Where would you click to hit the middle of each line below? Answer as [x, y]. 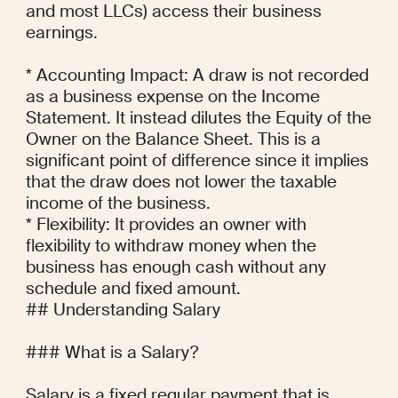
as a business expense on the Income [172, 97]
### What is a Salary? [111, 353]
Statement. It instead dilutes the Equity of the [198, 118]
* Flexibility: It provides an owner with [166, 225]
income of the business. [118, 203]
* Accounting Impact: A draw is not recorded [197, 76]
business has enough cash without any [175, 267]
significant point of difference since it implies [197, 161]
